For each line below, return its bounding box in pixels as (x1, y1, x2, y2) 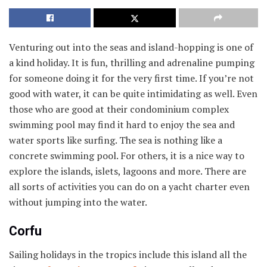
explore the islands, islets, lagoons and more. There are (9, 164, 246, 178)
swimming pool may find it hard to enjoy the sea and (9, 117, 235, 131)
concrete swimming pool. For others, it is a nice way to (9, 148, 244, 162)
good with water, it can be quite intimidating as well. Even (9, 86, 257, 100)
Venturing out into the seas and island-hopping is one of (9, 40, 253, 54)
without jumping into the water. (9, 195, 147, 209)
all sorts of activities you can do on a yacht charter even (9, 179, 250, 193)
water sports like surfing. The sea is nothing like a (9, 133, 222, 147)
